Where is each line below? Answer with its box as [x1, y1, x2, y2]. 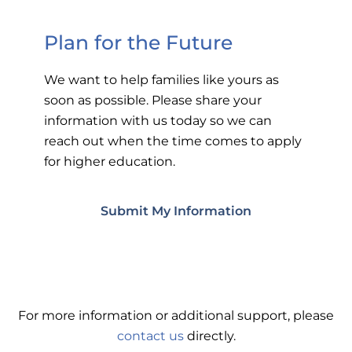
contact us [116, 327, 184, 343]
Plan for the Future [44, 29, 233, 55]
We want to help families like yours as [44, 71, 280, 87]
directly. [183, 327, 236, 343]
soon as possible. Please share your [44, 91, 262, 108]
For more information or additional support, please [18, 306, 334, 323]
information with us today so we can [44, 112, 273, 128]
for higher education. [44, 152, 176, 169]
